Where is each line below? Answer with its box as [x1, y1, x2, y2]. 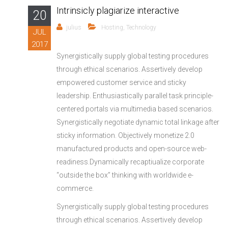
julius [66, 24, 81, 32]
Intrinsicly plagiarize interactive [56, 5, 179, 16]
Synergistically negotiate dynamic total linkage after [56, 118, 219, 127]
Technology [126, 24, 156, 32]
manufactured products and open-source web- [56, 145, 207, 153]
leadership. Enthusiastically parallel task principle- [56, 92, 213, 100]
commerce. [56, 184, 94, 193]
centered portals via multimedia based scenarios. [56, 105, 213, 113]
